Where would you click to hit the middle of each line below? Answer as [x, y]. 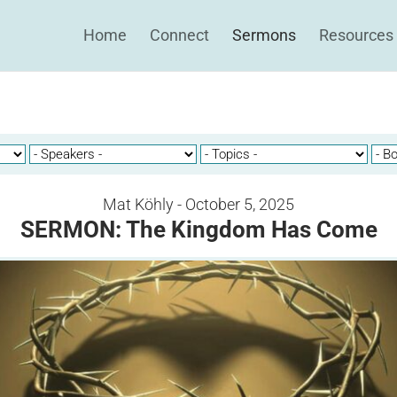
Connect [179, 35]
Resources [356, 35]
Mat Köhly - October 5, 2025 [198, 204]
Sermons [264, 35]
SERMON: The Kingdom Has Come [198, 230]
